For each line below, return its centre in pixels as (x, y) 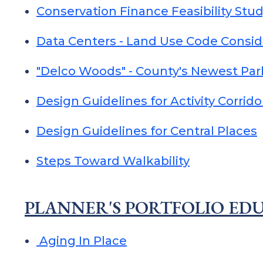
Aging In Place (82, 241)
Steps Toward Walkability (113, 161)
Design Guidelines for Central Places (147, 131)
